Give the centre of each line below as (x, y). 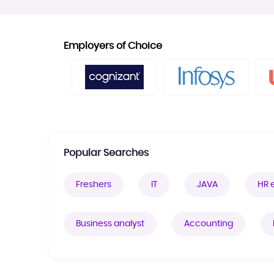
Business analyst (110, 224)
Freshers (94, 185)
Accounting (209, 224)
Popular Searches (106, 153)
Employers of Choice (113, 46)
